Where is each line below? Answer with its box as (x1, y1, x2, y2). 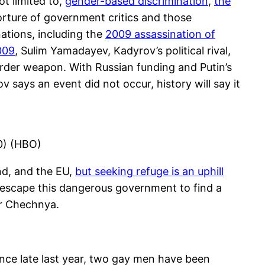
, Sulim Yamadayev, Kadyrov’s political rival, (15, 44, 231, 57)
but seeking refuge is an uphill (75, 164, 224, 177)
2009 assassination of (105, 27, 215, 40)
